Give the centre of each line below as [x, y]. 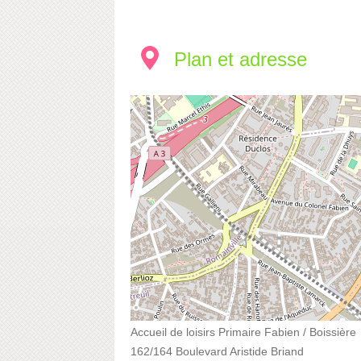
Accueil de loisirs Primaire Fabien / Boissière [243, 332]
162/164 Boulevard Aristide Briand [217, 351]
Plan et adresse [241, 59]
